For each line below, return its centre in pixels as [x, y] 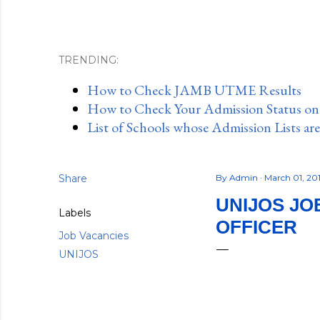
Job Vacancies [94, 236]
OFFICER [256, 227]
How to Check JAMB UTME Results [194, 90]
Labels [75, 213]
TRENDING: [89, 60]
